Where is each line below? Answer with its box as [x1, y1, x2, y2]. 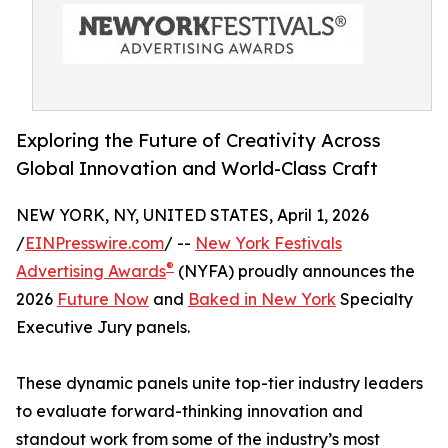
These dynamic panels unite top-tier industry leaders [16, 373, 423, 394]
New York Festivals [195, 233, 342, 254]
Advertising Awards [16, 261, 166, 282]
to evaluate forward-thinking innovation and [16, 401, 363, 422]
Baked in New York [188, 289, 336, 310]
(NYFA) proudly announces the [174, 261, 415, 282]
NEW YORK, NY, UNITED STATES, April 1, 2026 [16, 205, 369, 226]
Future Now [57, 289, 149, 310]
